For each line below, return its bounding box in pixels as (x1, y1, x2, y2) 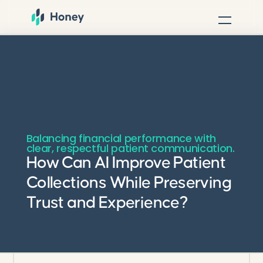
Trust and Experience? (26, 194, 188, 212)
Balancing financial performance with (26, 131, 216, 146)
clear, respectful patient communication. (26, 141, 235, 156)
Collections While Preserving (26, 174, 231, 192)
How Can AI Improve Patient (26, 154, 226, 172)
